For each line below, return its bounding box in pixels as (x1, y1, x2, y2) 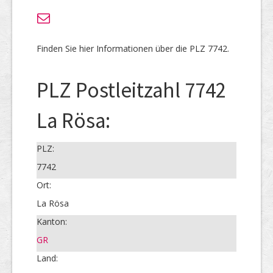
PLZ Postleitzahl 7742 (37, 77, 226, 104)
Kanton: (37, 216, 67, 227)
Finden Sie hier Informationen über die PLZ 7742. (37, 43, 229, 54)
